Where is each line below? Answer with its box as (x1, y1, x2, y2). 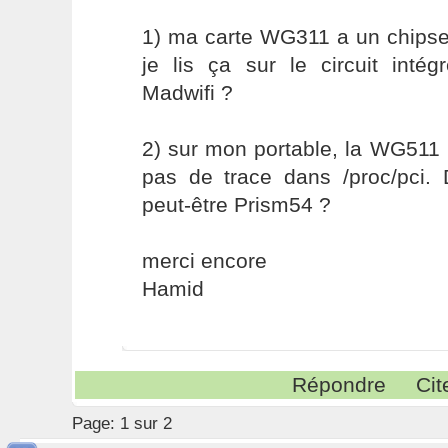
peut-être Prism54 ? (141, 193, 331, 216)
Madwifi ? (141, 81, 233, 104)
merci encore (141, 249, 267, 272)
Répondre (292, 373, 387, 396)
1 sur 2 (119, 414, 172, 433)
